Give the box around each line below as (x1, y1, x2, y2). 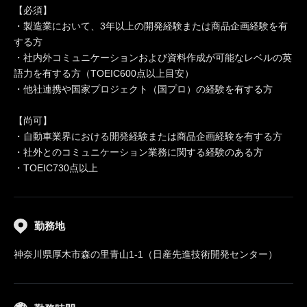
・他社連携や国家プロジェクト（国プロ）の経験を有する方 (14, 84, 273, 95)
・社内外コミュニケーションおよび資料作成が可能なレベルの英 (14, 52, 292, 63)
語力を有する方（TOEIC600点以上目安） (14, 68, 194, 79)
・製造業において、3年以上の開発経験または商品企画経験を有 (14, 21, 288, 32)
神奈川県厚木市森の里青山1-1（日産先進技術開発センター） (14, 249, 278, 260)
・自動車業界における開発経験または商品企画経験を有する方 (14, 131, 282, 142)
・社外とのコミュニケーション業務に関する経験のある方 (14, 147, 263, 158)
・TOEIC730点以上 (14, 162, 98, 173)
